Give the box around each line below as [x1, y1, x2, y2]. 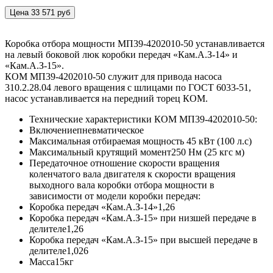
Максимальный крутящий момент [29, 147, 171, 158]
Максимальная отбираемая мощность [29, 136, 186, 147]
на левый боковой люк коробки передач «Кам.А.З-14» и [5, 49, 238, 60]
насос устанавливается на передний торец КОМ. [5, 93, 208, 104]
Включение [29, 125, 77, 136]
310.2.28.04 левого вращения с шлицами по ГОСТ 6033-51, [5, 82, 251, 93]
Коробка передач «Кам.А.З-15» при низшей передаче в [29, 213, 257, 224]
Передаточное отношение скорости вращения [29, 158, 219, 169]
